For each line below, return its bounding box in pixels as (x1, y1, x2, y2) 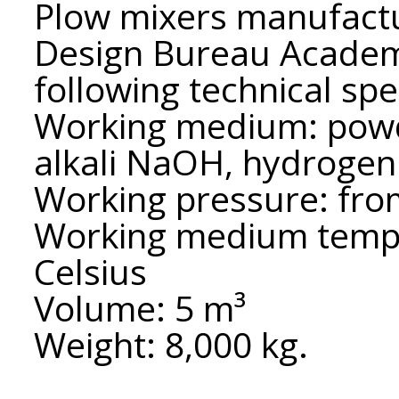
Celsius (34, 248, 147, 295)
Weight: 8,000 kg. (34, 321, 308, 368)
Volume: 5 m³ (34, 284, 246, 331)
